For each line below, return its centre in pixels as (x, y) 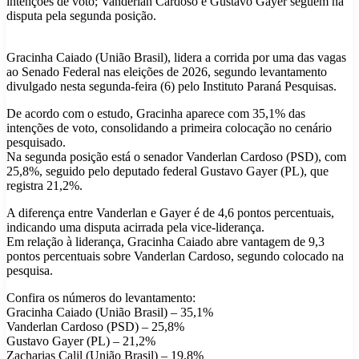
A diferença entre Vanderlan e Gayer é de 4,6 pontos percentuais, (170, 213)
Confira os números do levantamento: (101, 298)
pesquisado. (36, 143)
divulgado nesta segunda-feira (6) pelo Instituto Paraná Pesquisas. (171, 87)
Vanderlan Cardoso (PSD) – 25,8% (95, 327)
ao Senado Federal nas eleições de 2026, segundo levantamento (167, 72)
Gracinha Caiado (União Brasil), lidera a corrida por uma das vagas (176, 58)
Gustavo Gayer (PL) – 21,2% (81, 341)
